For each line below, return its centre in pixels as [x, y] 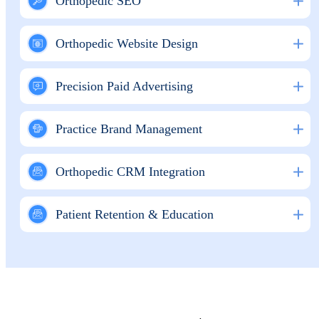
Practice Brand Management [129, 129]
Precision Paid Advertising [124, 86]
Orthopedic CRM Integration [130, 171]
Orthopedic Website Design [127, 43]
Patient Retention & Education [135, 214]
